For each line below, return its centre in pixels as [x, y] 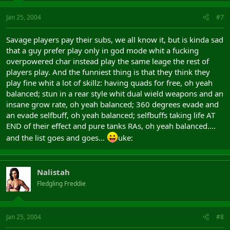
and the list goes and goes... [56, 137]
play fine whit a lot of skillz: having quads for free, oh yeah [109, 82]
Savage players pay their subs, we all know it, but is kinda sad [115, 39]
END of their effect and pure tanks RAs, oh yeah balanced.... [111, 126]
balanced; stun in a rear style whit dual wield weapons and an [115, 93]
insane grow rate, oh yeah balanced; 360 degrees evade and [112, 104]
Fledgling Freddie [61, 183]
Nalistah [53, 172]
